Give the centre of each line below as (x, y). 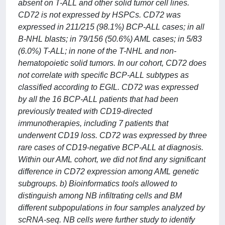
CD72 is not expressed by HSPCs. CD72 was (99, 15)
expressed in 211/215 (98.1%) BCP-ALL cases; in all (111, 27)
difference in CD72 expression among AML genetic (108, 172)
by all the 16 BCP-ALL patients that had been (98, 99)
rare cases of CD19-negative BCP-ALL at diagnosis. (111, 147)
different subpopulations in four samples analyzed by (111, 208)
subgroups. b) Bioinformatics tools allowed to (98, 184)
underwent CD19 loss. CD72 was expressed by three (113, 135)
